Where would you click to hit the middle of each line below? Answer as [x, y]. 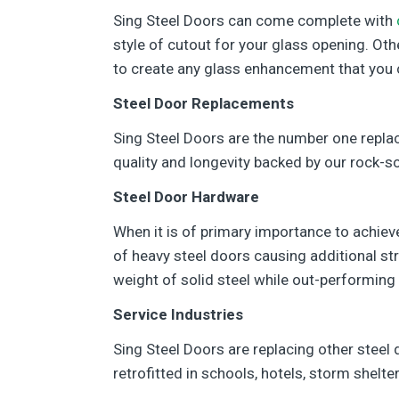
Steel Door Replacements [204, 103]
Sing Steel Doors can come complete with [255, 20]
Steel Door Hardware [186, 197]
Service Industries [178, 314]
